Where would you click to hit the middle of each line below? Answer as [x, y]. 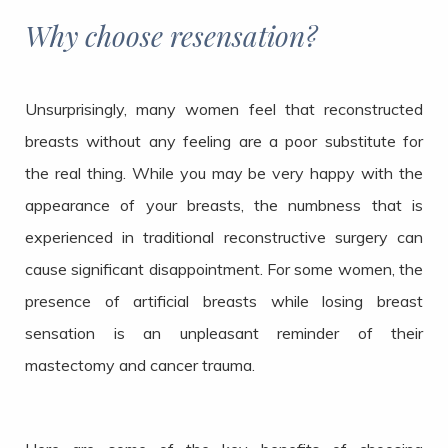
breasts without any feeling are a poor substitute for [224, 141]
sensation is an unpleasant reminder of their [224, 333]
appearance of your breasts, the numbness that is [224, 205]
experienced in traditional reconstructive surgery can [224, 237]
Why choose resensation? [171, 36]
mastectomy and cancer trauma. [140, 365]
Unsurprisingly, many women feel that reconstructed [224, 109]
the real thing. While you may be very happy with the [224, 173]
